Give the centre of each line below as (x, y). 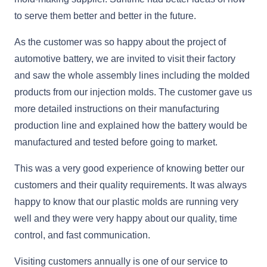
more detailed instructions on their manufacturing (117, 109)
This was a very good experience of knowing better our (129, 169)
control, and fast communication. (82, 235)
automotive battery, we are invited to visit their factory (125, 59)
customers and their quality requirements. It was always (131, 185)
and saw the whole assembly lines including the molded (132, 76)
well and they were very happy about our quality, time (126, 219)
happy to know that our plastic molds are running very (126, 202)
